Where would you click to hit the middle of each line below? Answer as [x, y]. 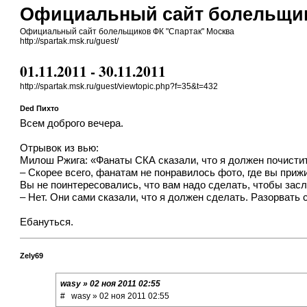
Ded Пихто [40, 108]
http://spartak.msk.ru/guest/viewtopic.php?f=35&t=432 [119, 87]
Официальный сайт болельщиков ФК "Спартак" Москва [127, 32]
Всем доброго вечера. [72, 123]
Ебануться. [47, 222]
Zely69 [32, 255]
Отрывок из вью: [60, 148]
